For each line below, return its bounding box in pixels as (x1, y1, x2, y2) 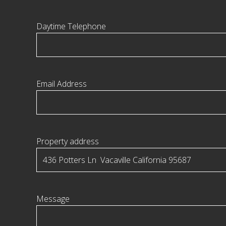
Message (36, 193, 70, 205)
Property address (36, 136, 99, 147)
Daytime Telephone (36, 21, 106, 32)
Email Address (36, 78, 87, 90)
